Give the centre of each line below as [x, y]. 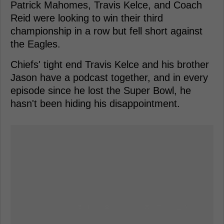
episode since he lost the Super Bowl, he [101, 90]
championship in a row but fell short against [106, 31]
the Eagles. [35, 44]
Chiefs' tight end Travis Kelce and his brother [110, 64]
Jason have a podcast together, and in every [109, 77]
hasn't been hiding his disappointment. [95, 103]
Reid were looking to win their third [87, 18]
